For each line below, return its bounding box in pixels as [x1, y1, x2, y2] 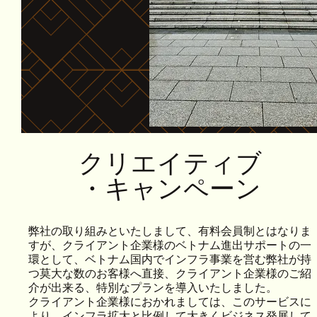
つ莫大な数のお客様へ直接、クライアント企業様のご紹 [28, 265, 311, 280]
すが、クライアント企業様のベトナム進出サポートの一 [28, 237, 311, 252]
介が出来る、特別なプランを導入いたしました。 [28, 279, 277, 294]
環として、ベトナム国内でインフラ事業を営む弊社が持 [28, 251, 311, 266]
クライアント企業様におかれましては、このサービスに [28, 294, 311, 309]
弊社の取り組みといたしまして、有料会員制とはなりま [28, 223, 311, 238]
